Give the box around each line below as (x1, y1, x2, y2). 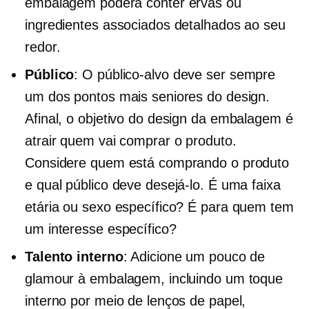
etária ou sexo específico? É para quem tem (25, 199, 294, 215)
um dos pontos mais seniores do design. (25, 89, 270, 105)
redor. (25, 39, 61, 55)
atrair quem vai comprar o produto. (25, 133, 237, 149)
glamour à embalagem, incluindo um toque (25, 271, 283, 287)
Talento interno (25, 249, 123, 265)
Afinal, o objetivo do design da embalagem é (25, 111, 293, 127)
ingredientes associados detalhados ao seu (25, 17, 286, 33)
